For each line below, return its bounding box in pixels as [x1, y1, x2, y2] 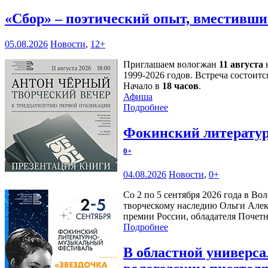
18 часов [162, 80, 199, 91]
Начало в [123, 80, 162, 91]
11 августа [219, 59, 263, 69]
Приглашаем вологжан [123, 59, 219, 69]
